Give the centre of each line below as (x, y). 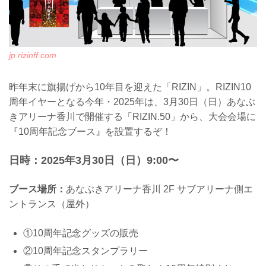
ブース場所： (37, 189)
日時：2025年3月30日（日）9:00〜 (94, 160)
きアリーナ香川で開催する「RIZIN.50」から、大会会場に (132, 117)
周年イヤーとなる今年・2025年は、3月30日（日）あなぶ (132, 102)
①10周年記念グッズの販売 (81, 233)
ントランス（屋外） (52, 204)
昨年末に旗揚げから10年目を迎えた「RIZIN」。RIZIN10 (130, 87)
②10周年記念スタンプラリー (85, 251)
